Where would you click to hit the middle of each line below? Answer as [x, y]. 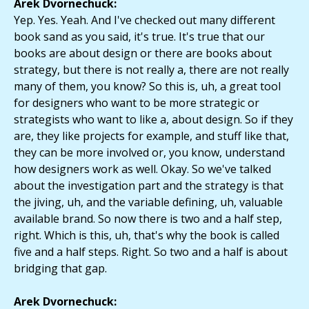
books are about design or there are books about [143, 53]
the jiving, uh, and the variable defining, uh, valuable [148, 202]
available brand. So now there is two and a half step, [148, 219]
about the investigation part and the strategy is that [149, 186]
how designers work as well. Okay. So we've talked [142, 169]
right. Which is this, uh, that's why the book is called [147, 236]
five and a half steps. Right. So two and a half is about [151, 252]
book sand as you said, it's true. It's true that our [139, 37]
